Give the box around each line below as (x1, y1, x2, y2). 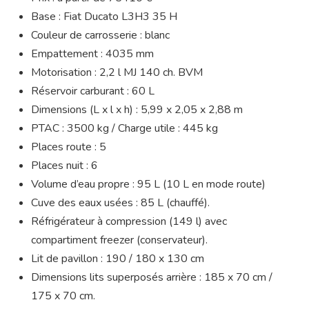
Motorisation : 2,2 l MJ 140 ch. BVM (31, 64, 203, 80)
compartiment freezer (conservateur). (31, 232, 208, 248)
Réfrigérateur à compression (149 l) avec (31, 213, 227, 229)
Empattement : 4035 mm (31, 46, 154, 61)
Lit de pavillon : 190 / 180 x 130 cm (31, 250, 204, 266)
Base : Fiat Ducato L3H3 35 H (31, 8, 177, 24)
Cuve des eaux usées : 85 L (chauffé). (31, 195, 210, 210)
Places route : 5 (31, 139, 106, 154)
